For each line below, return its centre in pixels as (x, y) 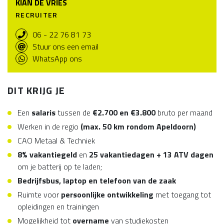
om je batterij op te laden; (60, 166)
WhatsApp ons (57, 58)
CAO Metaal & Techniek (56, 140)
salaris (42, 112)
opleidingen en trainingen (58, 206)
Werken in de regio (49, 126)
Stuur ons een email (65, 46)
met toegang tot (182, 194)
